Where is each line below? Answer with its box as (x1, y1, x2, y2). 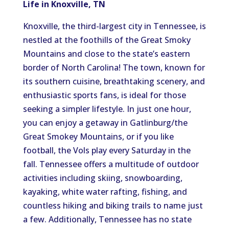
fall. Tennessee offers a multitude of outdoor (22, 158, 199, 170)
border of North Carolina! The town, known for (22, 62, 205, 73)
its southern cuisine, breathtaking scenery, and (22, 76, 205, 87)
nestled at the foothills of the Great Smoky (22, 34, 191, 45)
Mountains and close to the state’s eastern (22, 48, 190, 59)
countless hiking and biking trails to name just (22, 200, 203, 211)
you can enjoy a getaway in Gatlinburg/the (22, 117, 188, 128)
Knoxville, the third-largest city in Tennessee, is (22, 20, 206, 32)
